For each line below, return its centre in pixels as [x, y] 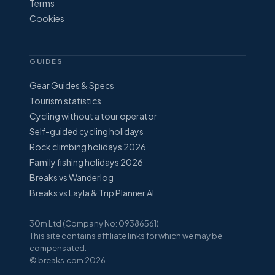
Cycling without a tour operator [93, 116]
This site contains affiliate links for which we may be [126, 235]
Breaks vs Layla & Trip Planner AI [92, 192]
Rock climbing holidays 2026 [88, 146]
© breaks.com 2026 [68, 260]
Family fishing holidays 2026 [86, 162]
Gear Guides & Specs [72, 85]
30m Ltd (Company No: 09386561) [94, 223]
